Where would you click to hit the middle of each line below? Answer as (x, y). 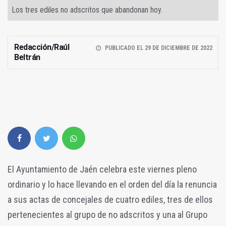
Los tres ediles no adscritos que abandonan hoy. (87, 10)
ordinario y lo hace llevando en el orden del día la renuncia (112, 185)
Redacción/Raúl (42, 47)
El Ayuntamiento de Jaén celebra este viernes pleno (102, 169)
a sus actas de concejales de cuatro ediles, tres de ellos (110, 200)
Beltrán (27, 58)
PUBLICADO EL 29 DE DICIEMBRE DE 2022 (158, 48)
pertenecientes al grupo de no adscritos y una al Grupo (107, 215)
